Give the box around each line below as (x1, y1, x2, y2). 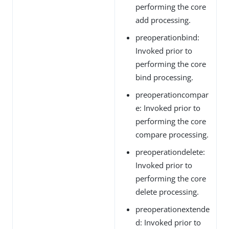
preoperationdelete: (135, 146, 205, 157)
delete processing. (135, 186, 199, 197)
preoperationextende (135, 203, 210, 214)
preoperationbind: (135, 32, 199, 42)
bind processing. (135, 72, 193, 82)
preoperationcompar (135, 89, 209, 100)
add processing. (135, 14, 191, 25)
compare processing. (135, 129, 209, 140)
